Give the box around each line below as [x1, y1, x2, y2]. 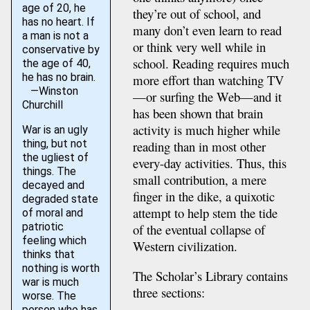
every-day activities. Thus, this [132, 154, 286, 172]
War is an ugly [21, 123, 88, 136]
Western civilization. [132, 237, 237, 255]
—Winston [21, 84, 78, 98]
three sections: [132, 283, 205, 301]
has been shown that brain [132, 104, 263, 122]
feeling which [21, 234, 86, 247]
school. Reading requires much [132, 55, 289, 73]
